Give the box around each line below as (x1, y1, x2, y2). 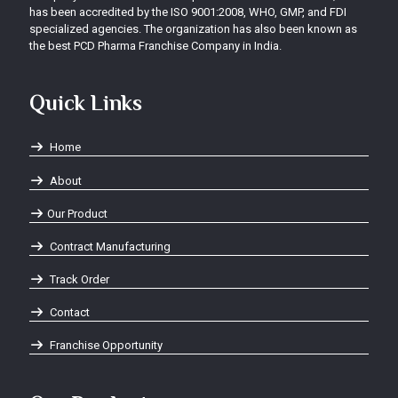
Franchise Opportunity (47, 338, 163, 352)
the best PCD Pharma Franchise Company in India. (29, 39, 282, 53)
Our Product (47, 206, 108, 220)
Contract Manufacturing (47, 239, 171, 253)
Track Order (47, 272, 110, 286)
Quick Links (29, 91, 142, 115)
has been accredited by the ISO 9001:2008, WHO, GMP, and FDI (29, 5, 346, 20)
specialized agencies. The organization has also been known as (29, 22, 357, 36)
